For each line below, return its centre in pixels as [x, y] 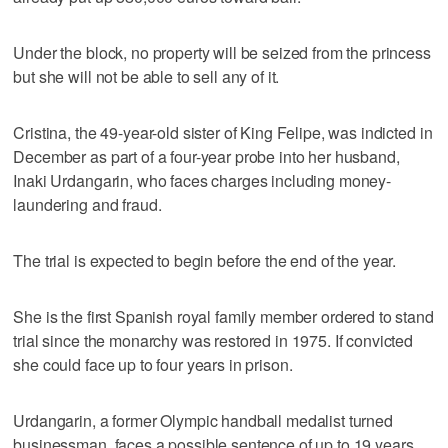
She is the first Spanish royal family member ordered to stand [223, 316]
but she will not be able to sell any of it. [146, 76]
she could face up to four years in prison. [153, 364]
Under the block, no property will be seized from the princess [222, 52]
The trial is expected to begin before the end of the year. [205, 260]
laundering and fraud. [87, 204]
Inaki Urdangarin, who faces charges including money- [202, 180]
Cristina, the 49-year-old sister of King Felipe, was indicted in [223, 132]
